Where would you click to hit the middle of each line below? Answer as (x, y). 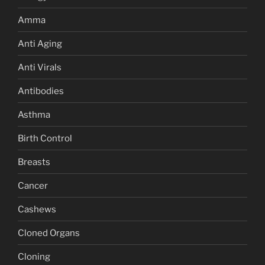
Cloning (34, 256)
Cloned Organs (49, 233)
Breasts (34, 162)
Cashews (37, 209)
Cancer (33, 185)
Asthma (34, 114)
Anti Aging (40, 43)
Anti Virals (40, 67)
